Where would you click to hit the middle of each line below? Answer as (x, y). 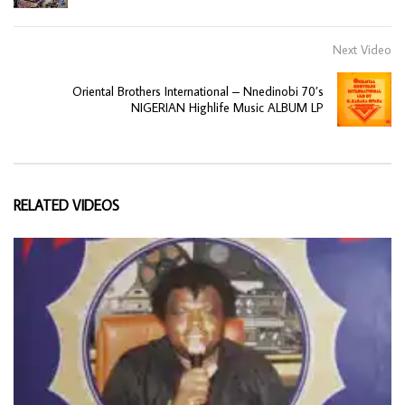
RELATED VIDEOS (66, 206)
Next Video (362, 50)
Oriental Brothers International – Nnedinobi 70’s (198, 92)
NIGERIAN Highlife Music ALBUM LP (227, 108)
